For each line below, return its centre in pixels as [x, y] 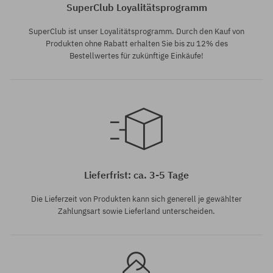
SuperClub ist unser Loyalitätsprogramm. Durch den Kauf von [136, 32]
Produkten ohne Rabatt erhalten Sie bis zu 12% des [136, 44]
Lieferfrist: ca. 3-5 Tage [136, 175]
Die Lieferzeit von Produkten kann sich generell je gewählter [136, 199]
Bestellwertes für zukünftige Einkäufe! [136, 56]
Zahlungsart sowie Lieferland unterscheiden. [136, 211]
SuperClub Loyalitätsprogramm [136, 8]
